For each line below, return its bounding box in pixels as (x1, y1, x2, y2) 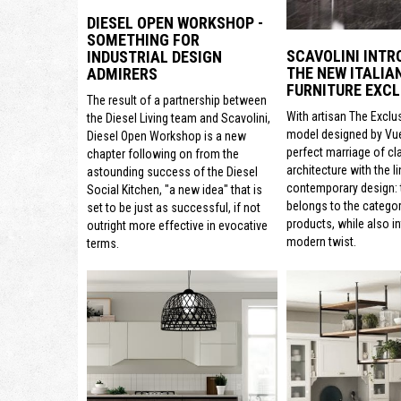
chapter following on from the (87, 147, 239, 162)
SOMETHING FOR (87, 30, 200, 50)
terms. (87, 236, 119, 252)
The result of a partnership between (87, 93, 267, 108)
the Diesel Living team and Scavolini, (87, 111, 270, 126)
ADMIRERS (87, 64, 158, 84)
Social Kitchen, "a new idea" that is (87, 183, 262, 198)
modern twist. (286, 234, 356, 249)
